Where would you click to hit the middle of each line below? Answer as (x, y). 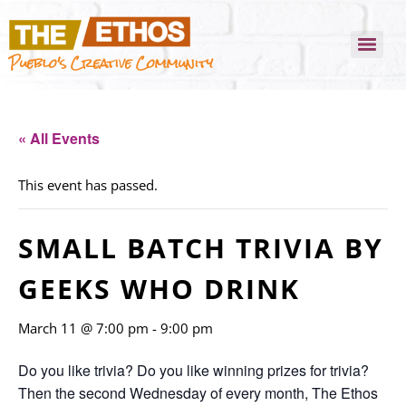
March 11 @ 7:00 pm (83, 328)
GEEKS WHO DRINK (159, 288)
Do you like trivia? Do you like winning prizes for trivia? (193, 370)
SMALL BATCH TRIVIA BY (201, 247)
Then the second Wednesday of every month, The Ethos (198, 392)
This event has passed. (88, 184)
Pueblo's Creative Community (111, 63)
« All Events (59, 138)
